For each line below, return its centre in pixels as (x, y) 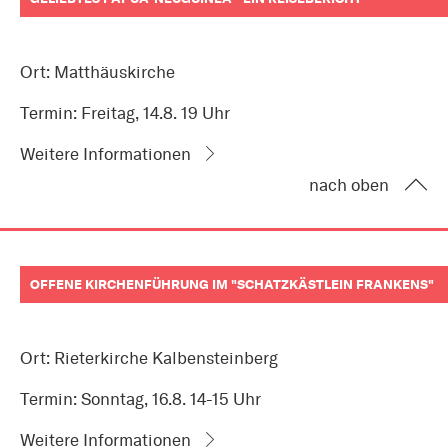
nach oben (349, 185)
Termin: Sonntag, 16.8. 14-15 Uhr (140, 399)
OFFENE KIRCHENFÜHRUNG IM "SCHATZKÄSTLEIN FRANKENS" (232, 284)
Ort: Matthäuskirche (97, 72)
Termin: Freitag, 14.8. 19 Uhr (125, 113)
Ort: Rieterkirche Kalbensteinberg (149, 358)
